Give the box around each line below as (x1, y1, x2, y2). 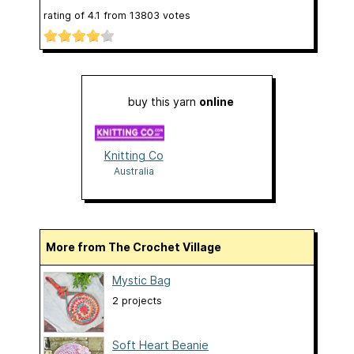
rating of (43, 9, 88, 21)
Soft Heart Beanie (112, 338, 209, 352)
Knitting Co (104, 149, 164, 163)
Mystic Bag (112, 273, 171, 288)
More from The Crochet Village (56, 240, 221, 254)
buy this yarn (128, 95, 199, 109)
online (199, 95, 234, 109)
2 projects (112, 295, 162, 307)
